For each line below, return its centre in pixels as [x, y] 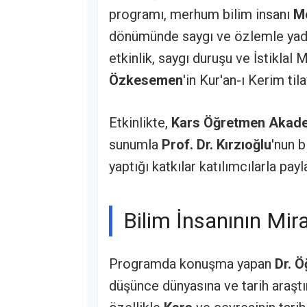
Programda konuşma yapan [192, 264]
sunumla [135, 144]
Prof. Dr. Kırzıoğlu [217, 144]
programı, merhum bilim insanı [201, 14]
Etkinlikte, [140, 122]
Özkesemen [146, 80]
